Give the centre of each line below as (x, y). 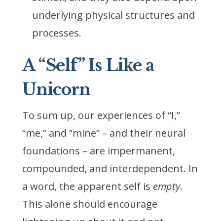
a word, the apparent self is (87, 186)
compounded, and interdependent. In (110, 169)
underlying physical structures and (113, 15)
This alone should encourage (90, 204)
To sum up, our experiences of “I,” (101, 115)
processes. (56, 33)
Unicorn (56, 90)
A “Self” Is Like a (88, 66)
